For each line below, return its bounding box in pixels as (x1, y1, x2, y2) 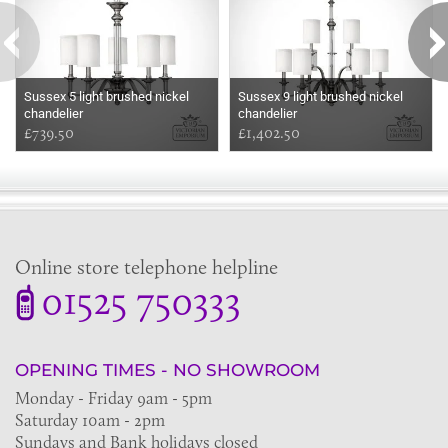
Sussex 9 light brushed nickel (238, 88, 403, 104)
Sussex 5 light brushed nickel (24, 88, 189, 104)
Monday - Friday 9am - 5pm (15, 387, 212, 408)
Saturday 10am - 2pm (15, 409, 165, 430)
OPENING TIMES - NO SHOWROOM (15, 359, 320, 380)
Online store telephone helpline (15, 254, 278, 279)
